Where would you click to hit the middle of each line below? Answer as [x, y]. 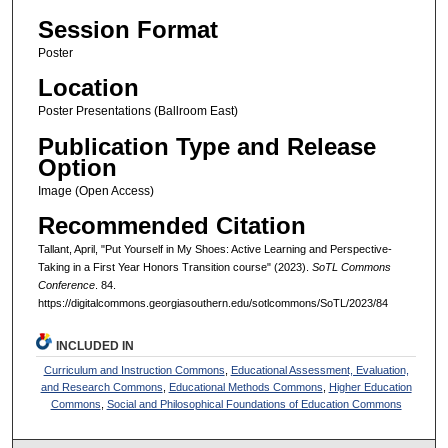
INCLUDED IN [95, 345]
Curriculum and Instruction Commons [134, 369]
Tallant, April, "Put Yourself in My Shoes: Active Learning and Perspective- [214, 249]
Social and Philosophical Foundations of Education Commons [254, 403]
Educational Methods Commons [245, 386]
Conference [66, 285]
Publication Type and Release [206, 146]
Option [77, 167]
